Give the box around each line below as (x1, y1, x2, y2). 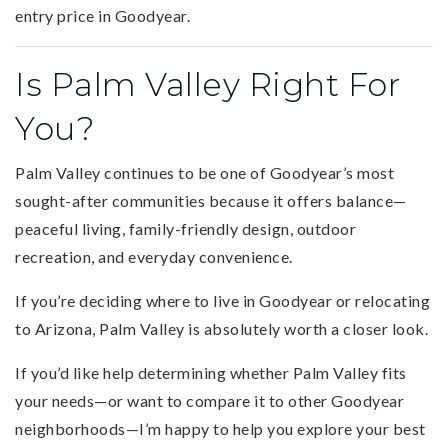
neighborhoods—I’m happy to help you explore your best (15, 418, 426, 438)
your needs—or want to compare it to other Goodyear (15, 390, 404, 410)
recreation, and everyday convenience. (15, 246, 293, 266)
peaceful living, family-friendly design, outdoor (15, 218, 356, 238)
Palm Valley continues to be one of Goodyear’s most (15, 162, 394, 182)
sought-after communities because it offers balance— (15, 190, 407, 210)
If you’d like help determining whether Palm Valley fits (15, 362, 407, 382)
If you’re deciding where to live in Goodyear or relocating (15, 290, 430, 310)
